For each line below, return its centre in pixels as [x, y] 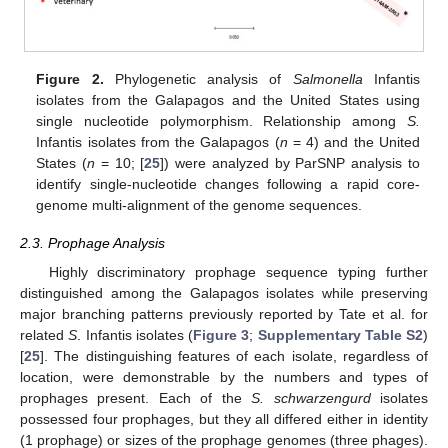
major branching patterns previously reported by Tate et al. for [224, 313]
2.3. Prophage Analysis [92, 243]
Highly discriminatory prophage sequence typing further [238, 271]
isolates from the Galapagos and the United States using [228, 100]
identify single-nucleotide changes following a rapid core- [228, 184]
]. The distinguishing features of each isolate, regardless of [234, 355]
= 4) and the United [353, 142]
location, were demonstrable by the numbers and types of [224, 376]
